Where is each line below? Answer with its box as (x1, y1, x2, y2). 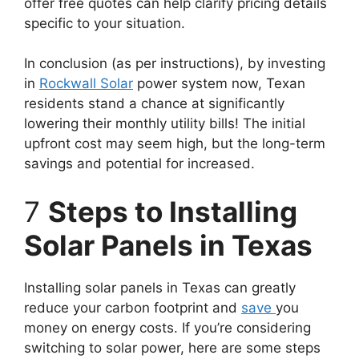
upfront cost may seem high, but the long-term (24, 135, 325, 151)
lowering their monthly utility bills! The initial (24, 115, 305, 131)
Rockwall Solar (39, 75, 133, 91)
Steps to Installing (48, 194, 297, 228)
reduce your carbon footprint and (24, 299, 241, 316)
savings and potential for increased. (24, 155, 255, 171)
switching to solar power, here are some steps (24, 339, 321, 356)
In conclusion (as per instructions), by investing (24, 55, 325, 71)
